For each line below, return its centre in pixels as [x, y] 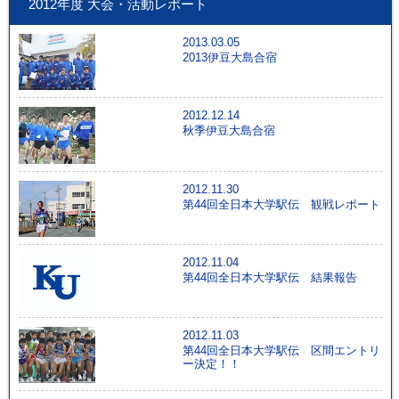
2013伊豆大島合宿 [229, 58]
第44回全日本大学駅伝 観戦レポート [281, 204]
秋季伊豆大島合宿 [228, 131]
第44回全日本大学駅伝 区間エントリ [281, 351]
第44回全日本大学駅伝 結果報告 [269, 277]
